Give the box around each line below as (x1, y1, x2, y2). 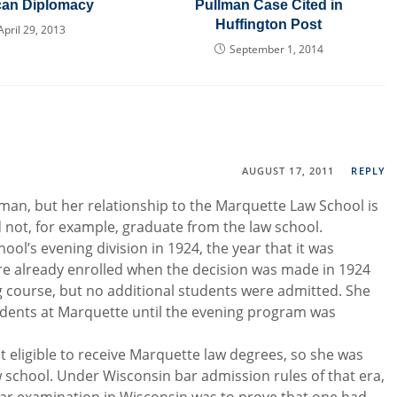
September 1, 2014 (229, 42, 323, 57)
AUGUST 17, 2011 (241, 164, 335, 177)
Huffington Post (215, 17, 323, 32)
